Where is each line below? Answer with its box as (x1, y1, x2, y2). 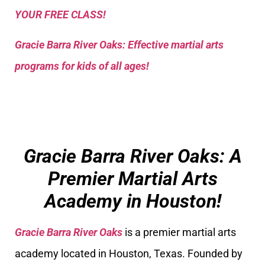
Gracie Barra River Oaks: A (23, 144, 242, 167)
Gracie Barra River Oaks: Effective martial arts (15, 38, 224, 51)
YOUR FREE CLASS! (15, 8, 106, 21)
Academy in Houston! (44, 189, 221, 212)
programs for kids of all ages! (15, 59, 149, 72)
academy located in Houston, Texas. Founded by (15, 247, 243, 260)
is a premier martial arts (122, 225, 236, 238)
